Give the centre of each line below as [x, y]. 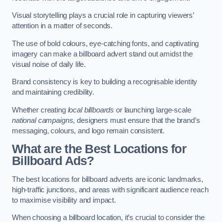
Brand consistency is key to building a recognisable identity [105, 82]
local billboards [91, 110]
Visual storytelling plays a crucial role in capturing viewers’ [103, 16]
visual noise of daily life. [49, 64]
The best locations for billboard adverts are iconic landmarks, [108, 179]
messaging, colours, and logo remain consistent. [88, 131]
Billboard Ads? [53, 161]
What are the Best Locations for [99, 149]
